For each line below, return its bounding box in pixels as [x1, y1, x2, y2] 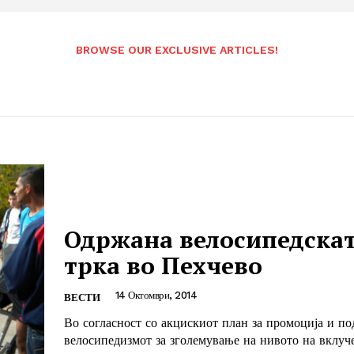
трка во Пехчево [64, 250, 262, 282]
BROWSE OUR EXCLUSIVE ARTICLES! [76, 43, 278, 56]
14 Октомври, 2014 [115, 289, 197, 302]
